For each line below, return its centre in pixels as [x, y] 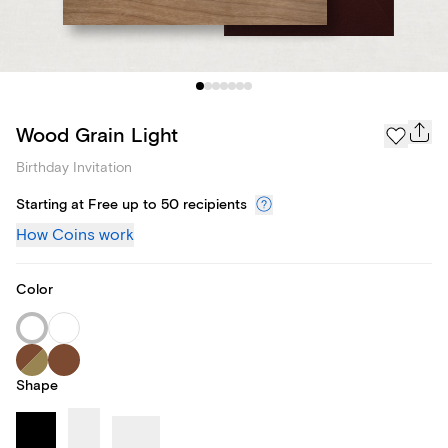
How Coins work [75, 235]
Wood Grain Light [97, 135]
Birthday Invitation [74, 168]
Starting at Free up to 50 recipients [131, 205]
